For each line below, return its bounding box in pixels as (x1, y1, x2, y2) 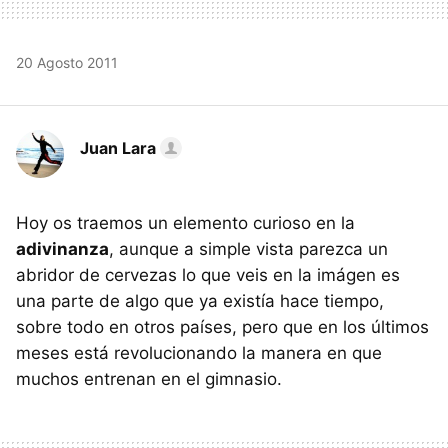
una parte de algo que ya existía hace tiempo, (16, 290, 384, 311)
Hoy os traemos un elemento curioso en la (16, 212, 355, 233)
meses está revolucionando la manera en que (16, 342, 382, 363)
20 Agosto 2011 (16, 53, 118, 71)
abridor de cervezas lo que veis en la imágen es (16, 264, 400, 285)
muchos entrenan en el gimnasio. (16, 368, 282, 389)
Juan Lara (80, 137, 156, 158)
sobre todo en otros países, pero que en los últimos (16, 316, 429, 337)
